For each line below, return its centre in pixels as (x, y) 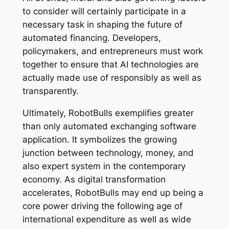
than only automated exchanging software (109, 126)
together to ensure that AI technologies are (110, 65)
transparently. (50, 91)
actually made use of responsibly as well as (112, 78)
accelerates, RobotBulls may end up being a (113, 192)
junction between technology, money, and (108, 153)
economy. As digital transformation (94, 179)
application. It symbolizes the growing (99, 139)
